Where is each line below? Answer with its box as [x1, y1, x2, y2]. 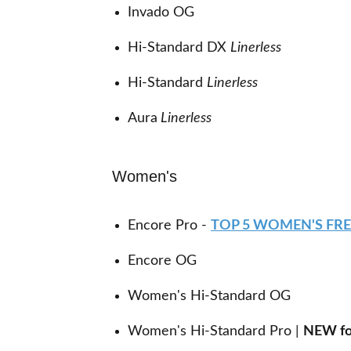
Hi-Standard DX [128, 41, 230, 55]
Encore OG [128, 254, 197, 268]
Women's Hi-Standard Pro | [128, 324, 303, 338]
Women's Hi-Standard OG [128, 289, 291, 303]
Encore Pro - [128, 219, 207, 233]
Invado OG [128, 5, 194, 20]
